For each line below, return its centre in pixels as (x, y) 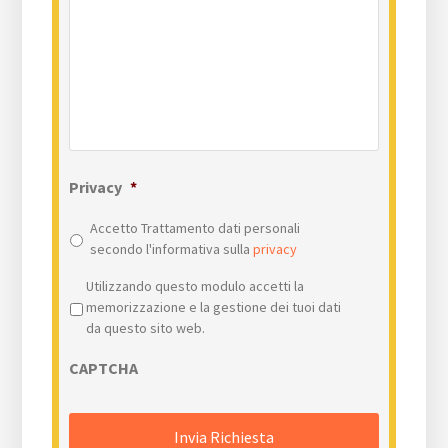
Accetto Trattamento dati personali (195, 228)
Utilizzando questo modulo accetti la (195, 286)
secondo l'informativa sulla (172, 249)
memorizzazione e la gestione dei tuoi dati (214, 307)
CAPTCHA (104, 368)
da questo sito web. (146, 328)
